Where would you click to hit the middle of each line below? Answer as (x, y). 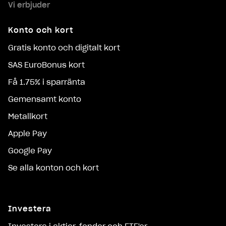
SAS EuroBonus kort (46, 65)
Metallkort (28, 117)
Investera (30, 209)
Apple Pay (27, 134)
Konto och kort (41, 31)
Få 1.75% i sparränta (47, 82)
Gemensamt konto (45, 100)
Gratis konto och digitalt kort (64, 48)
